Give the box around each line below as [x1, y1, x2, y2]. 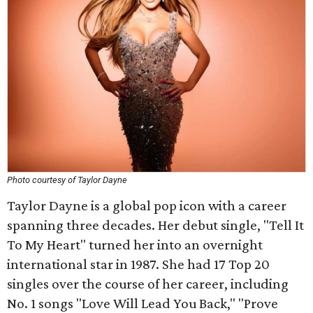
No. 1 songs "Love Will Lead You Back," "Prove [7, 295, 278, 312]
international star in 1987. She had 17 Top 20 [7, 256, 270, 272]
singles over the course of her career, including [7, 275, 289, 292]
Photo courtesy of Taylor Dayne [7, 175, 127, 185]
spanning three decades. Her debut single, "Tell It [7, 217, 304, 233]
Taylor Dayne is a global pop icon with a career [7, 197, 286, 214]
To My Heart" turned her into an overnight [7, 236, 263, 253]
